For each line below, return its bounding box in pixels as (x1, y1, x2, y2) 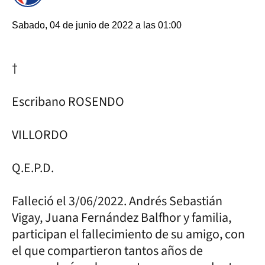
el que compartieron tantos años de (12, 241, 203, 260)
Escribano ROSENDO (12, 92, 127, 111)
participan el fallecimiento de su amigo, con (12, 225, 245, 244)
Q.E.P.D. (12, 159, 54, 177)
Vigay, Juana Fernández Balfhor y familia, (12, 208, 231, 227)
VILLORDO (12, 125, 68, 144)
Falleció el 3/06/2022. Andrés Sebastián (12, 192, 222, 211)
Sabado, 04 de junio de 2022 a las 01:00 (12, 20, 182, 30)
